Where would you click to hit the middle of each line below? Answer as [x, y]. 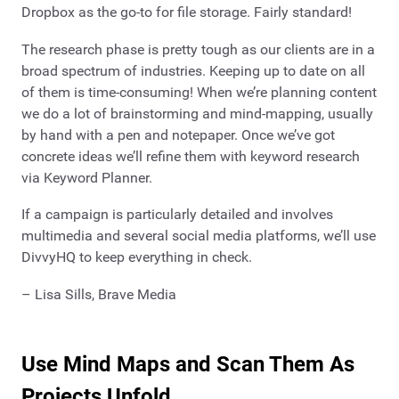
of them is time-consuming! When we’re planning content [199, 92]
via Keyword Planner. [87, 177]
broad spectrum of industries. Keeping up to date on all [193, 70]
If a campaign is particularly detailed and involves [177, 215]
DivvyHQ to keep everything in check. [137, 257]
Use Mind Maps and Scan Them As [188, 364]
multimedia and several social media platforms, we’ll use [199, 236]
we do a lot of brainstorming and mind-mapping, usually [197, 113]
